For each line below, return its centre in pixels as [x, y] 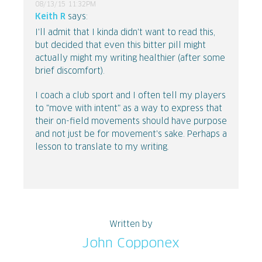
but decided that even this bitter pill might [120, 46]
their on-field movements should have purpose [131, 122]
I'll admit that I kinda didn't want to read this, [125, 33]
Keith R [50, 17]
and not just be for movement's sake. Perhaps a [131, 135]
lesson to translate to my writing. [102, 148]
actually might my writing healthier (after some [130, 59]
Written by [131, 225]
